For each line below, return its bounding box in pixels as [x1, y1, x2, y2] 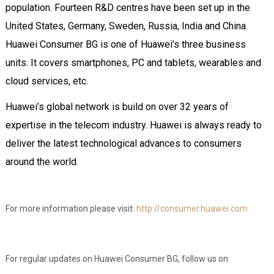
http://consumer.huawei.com [136, 204, 248, 213]
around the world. [5, 156, 78, 168]
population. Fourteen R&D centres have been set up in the [5, 2, 250, 13]
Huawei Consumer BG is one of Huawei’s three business [5, 39, 246, 50]
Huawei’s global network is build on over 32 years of [5, 101, 229, 113]
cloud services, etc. [5, 75, 88, 87]
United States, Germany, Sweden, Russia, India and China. [5, 20, 248, 32]
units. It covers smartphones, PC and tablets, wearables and [5, 57, 261, 68]
